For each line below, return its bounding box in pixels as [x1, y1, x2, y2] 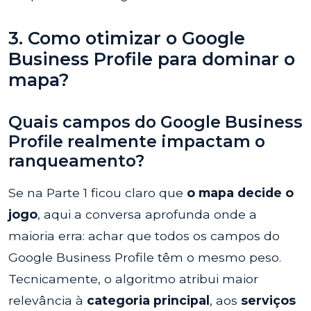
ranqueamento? [8, 151, 144, 171]
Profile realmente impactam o [8, 131, 265, 151]
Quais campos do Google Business [8, 112, 303, 132]
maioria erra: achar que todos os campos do [8, 228, 280, 243]
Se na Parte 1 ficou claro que [8, 185, 187, 200]
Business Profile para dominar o [8, 49, 295, 69]
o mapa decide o [187, 185, 294, 200]
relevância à [8, 293, 87, 308]
